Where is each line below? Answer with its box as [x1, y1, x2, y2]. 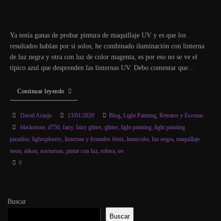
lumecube [127, 136, 149, 143]
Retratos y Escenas [159, 112, 203, 119]
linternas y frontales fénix [65, 136, 124, 143]
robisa [101, 147, 115, 155]
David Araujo [20, 112, 52, 119]
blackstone [20, 124, 45, 131]
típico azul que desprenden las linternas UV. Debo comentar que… [10, 64, 195, 72]
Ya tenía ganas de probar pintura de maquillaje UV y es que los [10, 32, 186, 39]
